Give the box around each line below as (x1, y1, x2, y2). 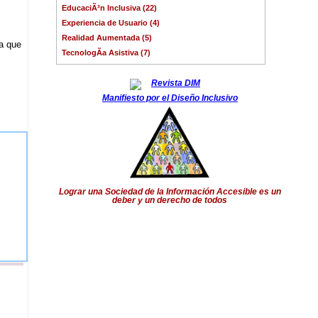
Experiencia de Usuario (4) (62, 18, 160, 27)
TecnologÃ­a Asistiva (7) (62, 48, 151, 57)
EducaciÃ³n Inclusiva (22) (62, 3, 158, 12)
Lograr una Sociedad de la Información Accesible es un (58, 187, 281, 197)
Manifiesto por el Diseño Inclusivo (102, 93, 238, 102)
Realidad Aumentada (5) (62, 33, 153, 42)
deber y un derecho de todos (112, 196, 228, 205)
